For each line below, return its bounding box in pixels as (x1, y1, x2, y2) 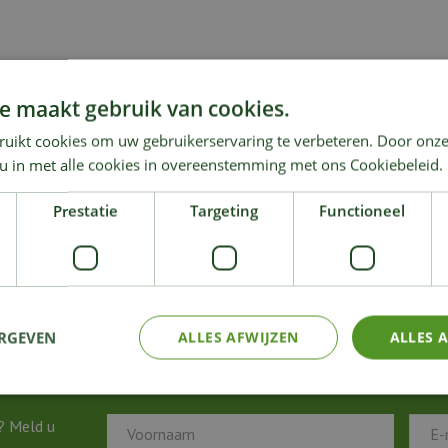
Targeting (190, 200, 258, 221)
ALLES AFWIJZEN (177, 327, 299, 347)
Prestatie (53, 200, 119, 221)
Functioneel (319, 200, 406, 221)
